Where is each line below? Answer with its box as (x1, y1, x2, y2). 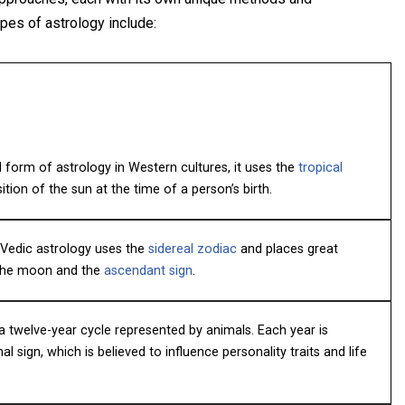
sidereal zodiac (148, 241, 237, 257)
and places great (237, 241, 338, 257)
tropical (298, 160, 343, 175)
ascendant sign (104, 263, 193, 278)
